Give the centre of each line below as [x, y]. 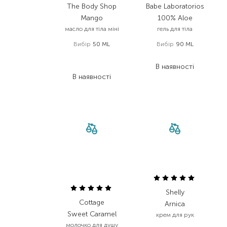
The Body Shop [92, 6]
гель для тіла [175, 29]
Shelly [175, 192]
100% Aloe [175, 18]
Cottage [92, 202]
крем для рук [175, 215]
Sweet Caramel [92, 214]
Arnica [175, 204]
